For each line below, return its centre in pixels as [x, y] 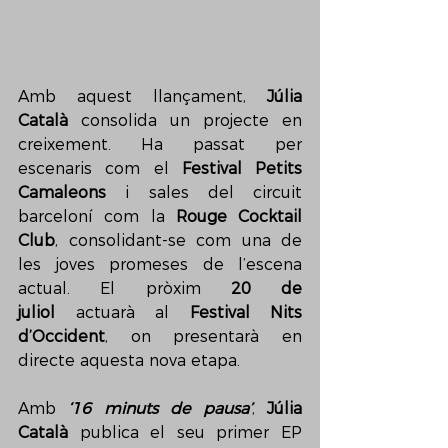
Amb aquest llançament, [142, 96]
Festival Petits [241, 168]
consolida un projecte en [185, 120]
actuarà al [122, 312]
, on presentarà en [203, 336]
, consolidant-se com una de [178, 240]
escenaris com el [100, 168]
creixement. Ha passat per [160, 144]
